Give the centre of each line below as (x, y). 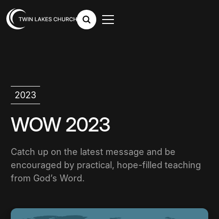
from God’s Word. (48, 178)
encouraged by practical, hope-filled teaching (106, 165)
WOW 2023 (61, 124)
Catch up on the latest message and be (93, 152)
